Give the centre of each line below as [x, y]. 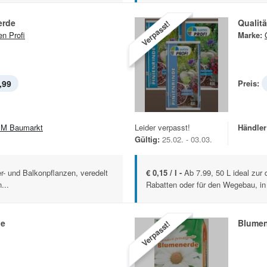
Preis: [249, 83]
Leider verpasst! [162, 128]
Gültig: [147, 139]
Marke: [250, 35]
